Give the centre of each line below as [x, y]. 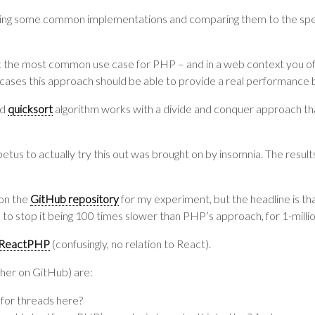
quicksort [30, 109]
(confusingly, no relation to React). [130, 244]
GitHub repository [75, 199]
